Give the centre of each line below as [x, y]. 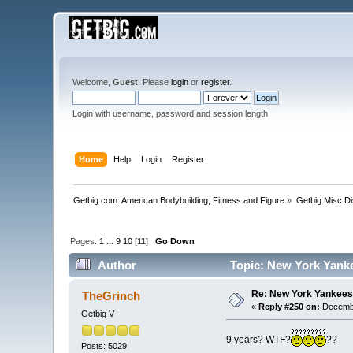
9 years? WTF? [258, 340]
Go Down [175, 241]
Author [117, 266]
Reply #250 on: [290, 307]
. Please [155, 82]
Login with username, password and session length [171, 113]
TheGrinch [111, 296]
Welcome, [93, 82]
